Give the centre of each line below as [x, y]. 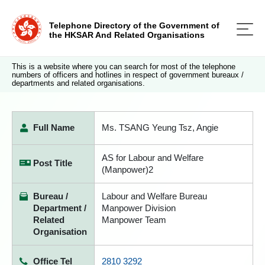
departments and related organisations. [78, 83]
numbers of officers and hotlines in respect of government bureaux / [128, 75]
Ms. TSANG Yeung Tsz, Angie [160, 127]
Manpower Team [134, 220]
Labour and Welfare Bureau [154, 196]
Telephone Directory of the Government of [134, 25]
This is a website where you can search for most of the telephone [124, 67]
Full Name [54, 127]
